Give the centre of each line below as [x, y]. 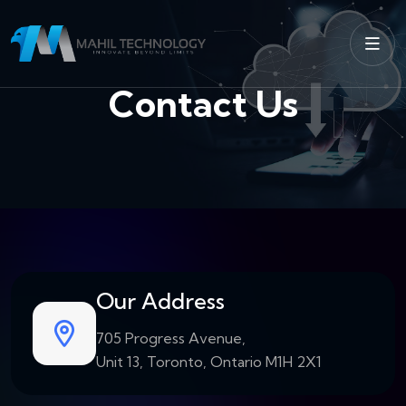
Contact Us [203, 103]
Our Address [160, 300]
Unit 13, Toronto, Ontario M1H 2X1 [209, 361]
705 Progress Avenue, [171, 338]
